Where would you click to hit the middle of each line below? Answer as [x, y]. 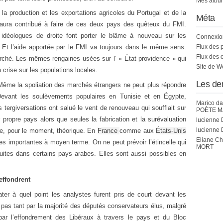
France [109, 130]
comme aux [138, 130]
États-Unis [171, 130]
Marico [205, 103]
